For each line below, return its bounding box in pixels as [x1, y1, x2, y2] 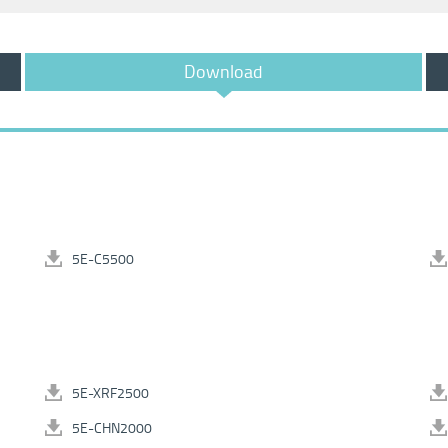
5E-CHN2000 [72, 419, 152, 437]
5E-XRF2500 [72, 384, 149, 402]
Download [184, 61, 263, 83]
